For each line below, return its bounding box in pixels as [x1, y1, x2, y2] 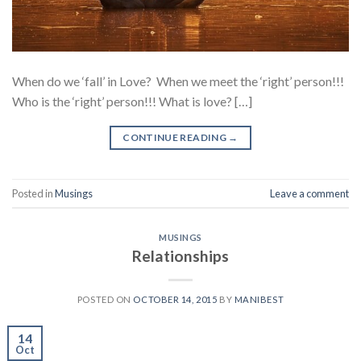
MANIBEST [234, 294, 284, 305]
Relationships [132, 247, 229, 266]
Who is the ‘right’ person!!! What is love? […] [12, 93, 252, 110]
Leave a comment [270, 186, 349, 200]
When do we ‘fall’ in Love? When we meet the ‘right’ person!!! [12, 73, 344, 89]
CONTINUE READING [122, 131, 229, 144]
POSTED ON [77, 294, 134, 305]
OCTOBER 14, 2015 [133, 294, 218, 305]
